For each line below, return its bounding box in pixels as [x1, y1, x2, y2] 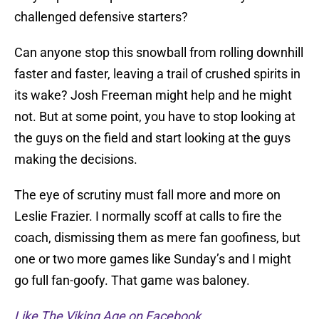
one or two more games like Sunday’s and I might [14, 251, 291, 267]
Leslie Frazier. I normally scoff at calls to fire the [14, 209, 282, 224]
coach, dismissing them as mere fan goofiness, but [14, 230, 300, 246]
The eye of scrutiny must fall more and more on [14, 187, 281, 203]
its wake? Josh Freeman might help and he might [14, 88, 292, 103]
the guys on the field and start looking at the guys [14, 130, 291, 146]
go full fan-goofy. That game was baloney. [14, 273, 250, 288]
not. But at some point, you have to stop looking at [14, 109, 296, 125]
